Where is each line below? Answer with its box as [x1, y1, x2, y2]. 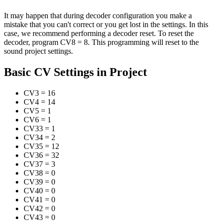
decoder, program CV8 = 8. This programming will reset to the [4, 38, 199, 47]
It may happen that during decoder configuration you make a [4, 11, 192, 20]
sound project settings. [4, 47, 73, 56]
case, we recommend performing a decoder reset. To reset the [4, 29, 194, 38]
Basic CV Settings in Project [4, 66, 147, 79]
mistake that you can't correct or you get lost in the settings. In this [4, 20, 208, 29]
